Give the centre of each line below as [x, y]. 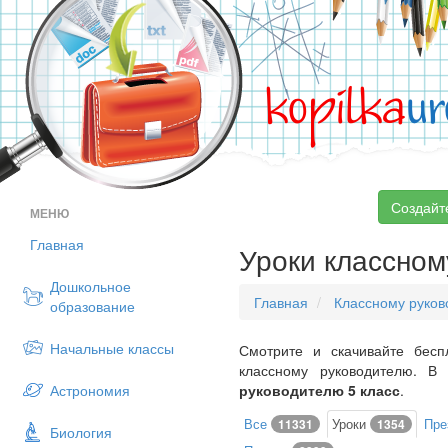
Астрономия [90, 390]
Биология [81, 432]
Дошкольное [90, 286]
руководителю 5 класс [319, 390]
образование [92, 306]
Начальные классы [112, 348]
